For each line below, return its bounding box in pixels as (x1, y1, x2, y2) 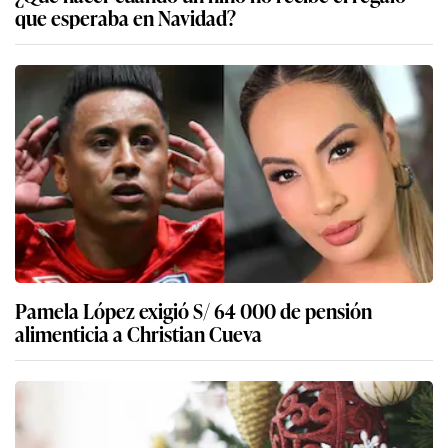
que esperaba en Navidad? (15, 2, 236, 33)
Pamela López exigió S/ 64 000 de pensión (15, 295, 372, 326)
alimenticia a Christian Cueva (15, 318, 262, 349)
